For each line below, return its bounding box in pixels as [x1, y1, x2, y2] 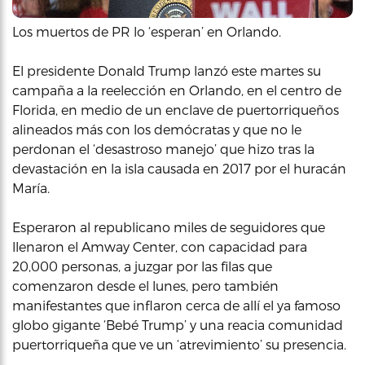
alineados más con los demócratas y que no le [12, 121, 301, 137]
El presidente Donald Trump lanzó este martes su [12, 63, 321, 78]
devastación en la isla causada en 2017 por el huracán [12, 161, 346, 176]
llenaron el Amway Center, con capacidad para [12, 239, 307, 254]
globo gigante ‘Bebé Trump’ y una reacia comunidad [12, 317, 343, 332]
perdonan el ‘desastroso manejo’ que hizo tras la [12, 141, 314, 156]
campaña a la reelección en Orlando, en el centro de [12, 82, 341, 98]
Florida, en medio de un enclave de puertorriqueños [12, 102, 339, 117]
